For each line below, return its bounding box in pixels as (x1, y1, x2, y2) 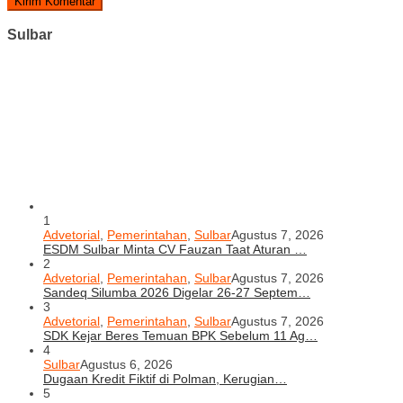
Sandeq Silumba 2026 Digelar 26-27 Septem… (43, 285, 310, 300)
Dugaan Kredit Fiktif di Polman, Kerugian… (43, 372, 287, 387)
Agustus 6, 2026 (80, 357, 173, 372)
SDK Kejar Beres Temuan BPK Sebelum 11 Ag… (43, 328, 318, 344)
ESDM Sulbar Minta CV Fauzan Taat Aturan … (43, 242, 307, 257)
